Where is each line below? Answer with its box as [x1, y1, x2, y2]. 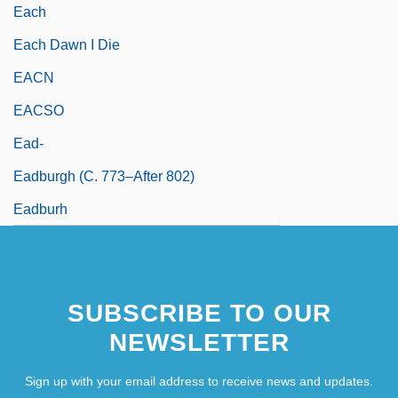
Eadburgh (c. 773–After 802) [13, 168, 195, 184]
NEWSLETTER [108, 328, 290, 356]
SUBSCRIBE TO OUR [67, 298, 331, 327]
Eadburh [13, 201, 68, 217]
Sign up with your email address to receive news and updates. [25, 373, 373, 388]
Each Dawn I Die [13, 36, 120, 52]
